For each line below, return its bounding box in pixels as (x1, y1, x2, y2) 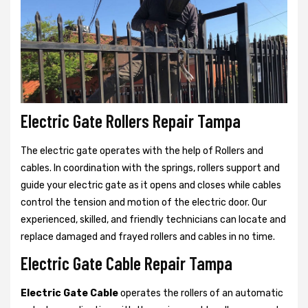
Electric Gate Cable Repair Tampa (21, 252, 232, 274)
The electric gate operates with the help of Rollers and (21, 144, 263, 157)
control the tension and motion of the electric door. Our (21, 196, 267, 208)
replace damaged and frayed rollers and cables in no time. (21, 230, 275, 243)
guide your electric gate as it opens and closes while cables (21, 179, 281, 191)
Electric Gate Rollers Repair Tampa (21, 109, 241, 131)
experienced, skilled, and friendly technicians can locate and (21, 213, 286, 225)
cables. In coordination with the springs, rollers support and (21, 162, 280, 174)
